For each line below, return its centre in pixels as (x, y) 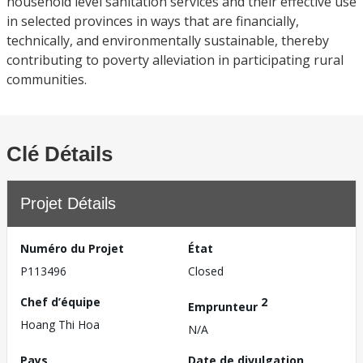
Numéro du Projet (72, 248)
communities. (47, 79)
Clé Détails (60, 154)
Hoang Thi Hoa (60, 325)
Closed (206, 271)
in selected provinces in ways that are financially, (153, 21)
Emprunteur (224, 306)
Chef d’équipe (60, 302)
